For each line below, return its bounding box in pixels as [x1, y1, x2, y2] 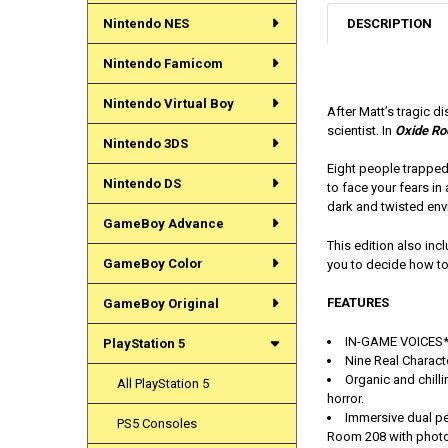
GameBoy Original [102, 295, 219, 311]
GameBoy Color [102, 255, 203, 271]
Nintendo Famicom [102, 55, 223, 71]
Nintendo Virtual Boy [102, 95, 234, 111]
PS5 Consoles [117, 415, 198, 431]
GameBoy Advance [102, 215, 224, 231]
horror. [326, 390, 364, 406]
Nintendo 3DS [102, 135, 188, 151]
